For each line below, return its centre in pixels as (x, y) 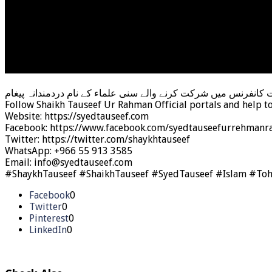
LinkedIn (48, 229)
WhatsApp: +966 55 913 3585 (69, 151)
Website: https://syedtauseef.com (77, 116)
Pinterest (49, 218)
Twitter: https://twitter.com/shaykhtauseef (97, 139)
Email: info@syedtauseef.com (69, 162)
